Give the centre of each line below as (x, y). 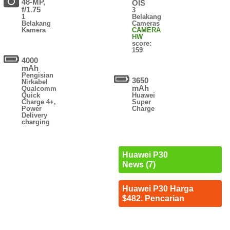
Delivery (35, 116)
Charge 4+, (39, 102)
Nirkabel (35, 82)
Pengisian (38, 75)
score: (142, 44)
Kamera (34, 30)
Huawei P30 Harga (158, 189)
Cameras (146, 24)
